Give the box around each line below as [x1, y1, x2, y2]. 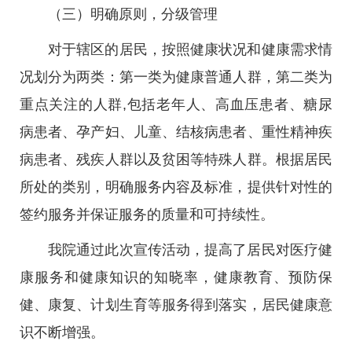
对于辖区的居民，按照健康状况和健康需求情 [48, 42, 332, 57]
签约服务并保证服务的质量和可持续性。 [20, 207, 274, 222]
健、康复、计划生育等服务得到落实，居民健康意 [20, 297, 332, 313]
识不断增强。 [20, 324, 104, 340]
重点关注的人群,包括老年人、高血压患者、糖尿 [20, 97, 332, 112]
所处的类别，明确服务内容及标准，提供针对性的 [20, 179, 332, 195]
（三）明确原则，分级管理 [48, 6, 218, 22]
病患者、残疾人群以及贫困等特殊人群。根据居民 [20, 152, 332, 167]
